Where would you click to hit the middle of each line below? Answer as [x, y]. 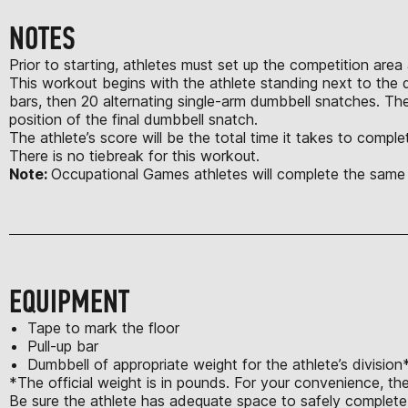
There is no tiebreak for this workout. [134, 155]
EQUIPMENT [69, 301]
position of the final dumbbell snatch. [138, 119]
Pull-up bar [63, 346]
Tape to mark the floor [103, 327]
